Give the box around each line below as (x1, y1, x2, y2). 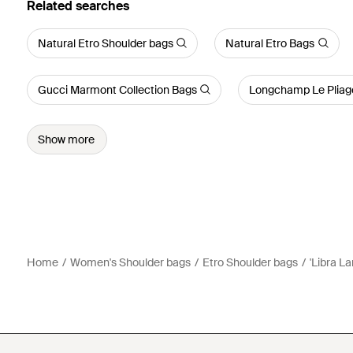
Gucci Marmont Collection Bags (37, 82, 197, 97)
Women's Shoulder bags (69, 255, 191, 269)
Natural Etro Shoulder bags (37, 35, 173, 50)
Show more (37, 132, 95, 147)
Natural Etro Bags (225, 35, 315, 50)
